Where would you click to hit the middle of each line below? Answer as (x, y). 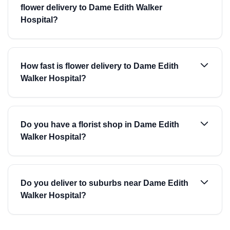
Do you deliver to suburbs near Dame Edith (104, 183)
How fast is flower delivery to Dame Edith (100, 66)
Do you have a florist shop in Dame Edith (100, 124)
